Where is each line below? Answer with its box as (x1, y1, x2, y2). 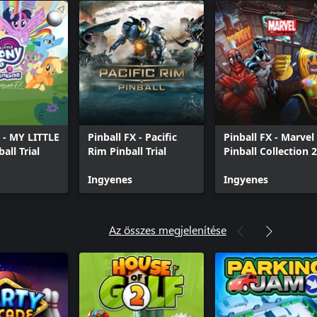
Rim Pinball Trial (88, 144, 166, 158)
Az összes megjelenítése (109, 221, 226, 237)
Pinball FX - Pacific (88, 129, 177, 144)
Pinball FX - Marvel (224, 129, 314, 144)
